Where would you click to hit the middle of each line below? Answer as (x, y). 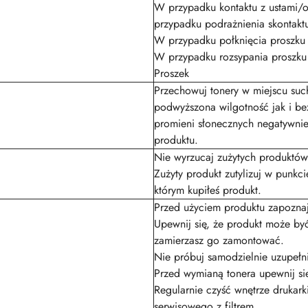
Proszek (172, 73)
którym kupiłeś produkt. (208, 190)
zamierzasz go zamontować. (219, 240)
